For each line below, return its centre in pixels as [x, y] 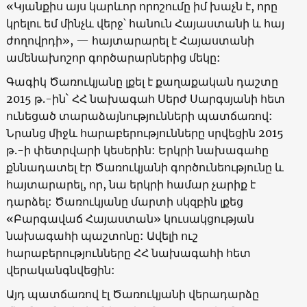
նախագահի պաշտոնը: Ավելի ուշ [102, 235]
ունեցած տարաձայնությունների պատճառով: [139, 115]
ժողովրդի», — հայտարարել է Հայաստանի [130, 40]
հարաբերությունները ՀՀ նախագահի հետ [128, 253]
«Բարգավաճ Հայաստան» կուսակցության [130, 218]
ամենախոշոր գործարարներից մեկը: [113, 57]
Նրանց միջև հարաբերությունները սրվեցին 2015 [145, 133]
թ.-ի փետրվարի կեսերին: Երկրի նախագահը [137, 150]
